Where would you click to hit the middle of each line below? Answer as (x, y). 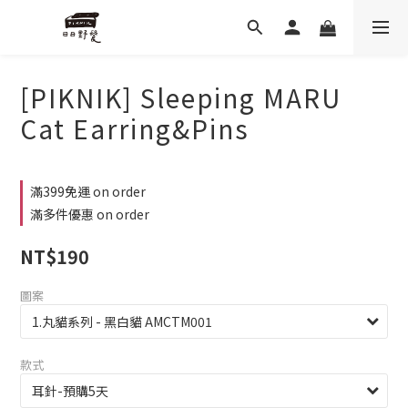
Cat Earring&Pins (135, 128)
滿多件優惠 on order (90, 214)
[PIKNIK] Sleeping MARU (181, 97)
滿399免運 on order (88, 191)
